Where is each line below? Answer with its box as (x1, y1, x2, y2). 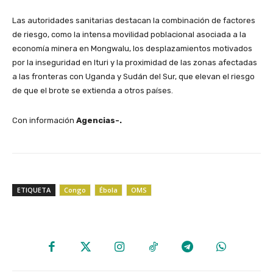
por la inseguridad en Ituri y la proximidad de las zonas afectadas (12, 57, 257, 67)
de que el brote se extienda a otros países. (12, 85, 173, 95)
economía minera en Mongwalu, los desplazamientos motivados (12, 43, 252, 53)
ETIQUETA (17, 185, 51, 194)
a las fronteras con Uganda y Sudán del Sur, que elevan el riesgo (12, 71, 255, 81)
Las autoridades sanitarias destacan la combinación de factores (12, 15, 255, 25)
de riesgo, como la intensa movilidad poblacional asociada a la (12, 29, 246, 39)
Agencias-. (76, 115, 122, 125)
